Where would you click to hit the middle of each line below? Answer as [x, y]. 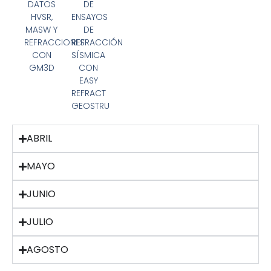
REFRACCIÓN [97, 43]
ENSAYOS [89, 17]
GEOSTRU [90, 106]
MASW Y [42, 30]
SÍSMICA [89, 55]
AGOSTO [47, 250]
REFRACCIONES [54, 43]
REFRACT [88, 93]
